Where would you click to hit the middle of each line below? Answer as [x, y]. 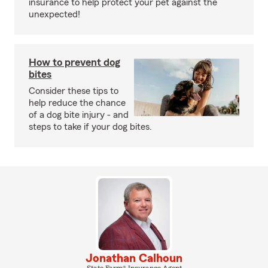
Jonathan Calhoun [134, 259]
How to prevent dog [74, 63]
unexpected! [54, 15]
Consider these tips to [74, 91]
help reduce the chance [77, 103]
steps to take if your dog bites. [90, 127]
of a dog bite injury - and [79, 115]
